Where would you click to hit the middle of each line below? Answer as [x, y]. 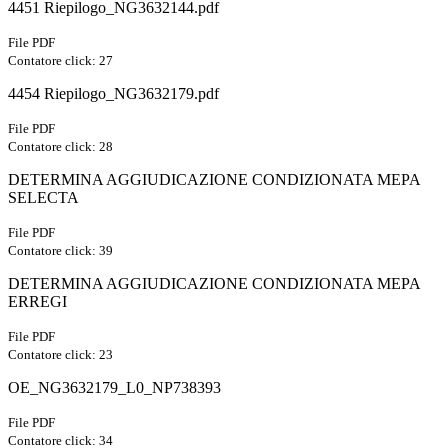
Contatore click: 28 [60, 147]
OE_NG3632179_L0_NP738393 [114, 388]
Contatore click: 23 [60, 355]
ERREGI [37, 302]
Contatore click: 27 [60, 61]
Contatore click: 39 [60, 251]
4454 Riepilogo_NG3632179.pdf [113, 94]
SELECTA [43, 198]
